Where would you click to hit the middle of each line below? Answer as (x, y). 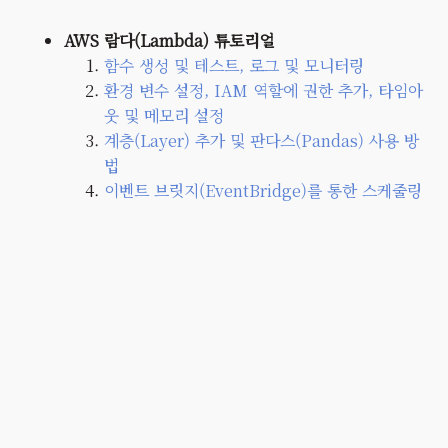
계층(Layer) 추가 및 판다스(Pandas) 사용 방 (261, 140)
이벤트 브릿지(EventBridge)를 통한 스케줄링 (263, 190)
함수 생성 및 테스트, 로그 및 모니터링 (234, 65)
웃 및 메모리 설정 (164, 115)
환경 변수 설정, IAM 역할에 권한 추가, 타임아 (263, 90)
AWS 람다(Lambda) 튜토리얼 (169, 40)
